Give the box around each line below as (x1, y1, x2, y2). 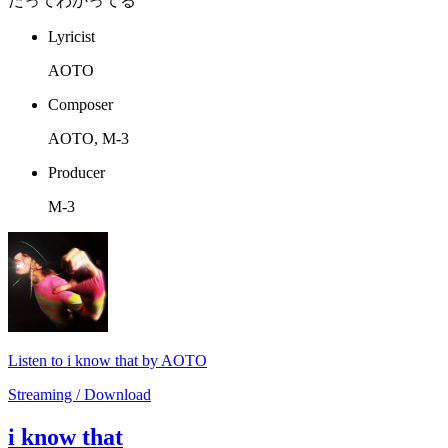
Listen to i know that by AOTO (8, 352, 207, 370)
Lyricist (48, 28, 95, 46)
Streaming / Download (8, 386, 151, 404)
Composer (48, 96, 113, 114)
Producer (48, 164, 105, 182)
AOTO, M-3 (48, 130, 129, 148)
